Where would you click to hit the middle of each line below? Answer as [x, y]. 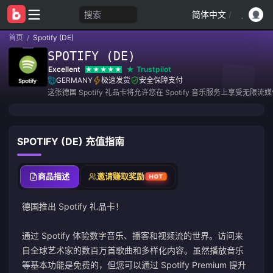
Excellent [64, 69]
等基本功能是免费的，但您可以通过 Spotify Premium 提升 [134, 265]
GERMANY [74, 80]
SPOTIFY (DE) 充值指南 [71, 141]
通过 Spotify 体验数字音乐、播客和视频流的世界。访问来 [133, 236]
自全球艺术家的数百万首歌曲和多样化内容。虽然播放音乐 [133, 250]
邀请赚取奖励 [121, 176]
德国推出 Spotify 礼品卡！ [73, 206]
